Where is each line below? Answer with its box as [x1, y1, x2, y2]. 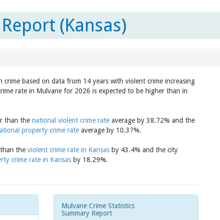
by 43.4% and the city [110, 146, 178, 154]
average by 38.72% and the [110, 116, 195, 124]
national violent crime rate [32, 116, 110, 124]
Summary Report [61, 209, 112, 217]
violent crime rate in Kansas [27, 146, 110, 154]
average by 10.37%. [79, 126, 141, 134]
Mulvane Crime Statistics [61, 202, 135, 210]
